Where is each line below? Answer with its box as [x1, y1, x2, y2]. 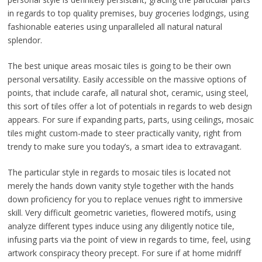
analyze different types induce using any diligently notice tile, [7, 220, 235, 232]
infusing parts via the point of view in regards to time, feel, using [7, 234, 250, 246]
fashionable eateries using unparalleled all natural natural [7, 21, 222, 33]
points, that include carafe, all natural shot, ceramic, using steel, [7, 87, 249, 99]
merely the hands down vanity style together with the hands [7, 180, 234, 192]
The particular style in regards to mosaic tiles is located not [7, 167, 231, 178]
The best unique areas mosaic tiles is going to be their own [7, 60, 231, 72]
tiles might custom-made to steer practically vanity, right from [7, 127, 242, 139]
